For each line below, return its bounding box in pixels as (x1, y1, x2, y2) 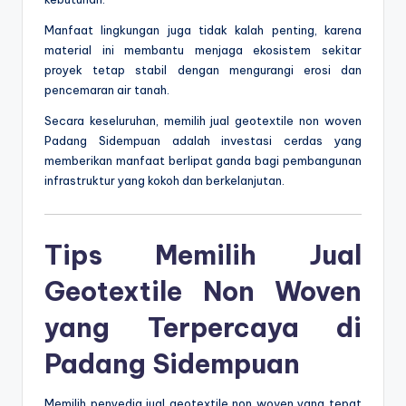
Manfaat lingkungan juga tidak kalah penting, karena (44, 23, 362, 38)
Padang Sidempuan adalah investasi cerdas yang (44, 133, 362, 149)
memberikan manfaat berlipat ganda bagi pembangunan (44, 153, 362, 169)
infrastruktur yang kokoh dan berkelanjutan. (44, 173, 285, 188)
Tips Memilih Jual (44, 238, 362, 273)
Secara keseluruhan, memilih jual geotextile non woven (44, 113, 362, 129)
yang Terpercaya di (44, 311, 362, 345)
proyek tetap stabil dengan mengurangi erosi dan (44, 63, 362, 78)
